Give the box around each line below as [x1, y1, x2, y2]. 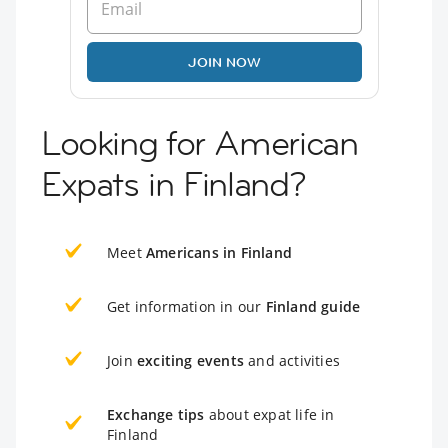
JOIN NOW [187, 52, 261, 71]
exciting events [137, 350, 244, 370]
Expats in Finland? [41, 161, 306, 206]
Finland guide [265, 296, 361, 316]
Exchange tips [107, 404, 205, 424]
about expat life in [204, 404, 335, 424]
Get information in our [107, 296, 266, 316]
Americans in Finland [146, 242, 292, 262]
